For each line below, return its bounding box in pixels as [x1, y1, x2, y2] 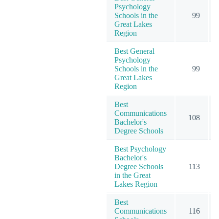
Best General [114, 46, 154, 55]
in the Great [114, 171, 151, 179]
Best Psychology [114, 144, 166, 153]
